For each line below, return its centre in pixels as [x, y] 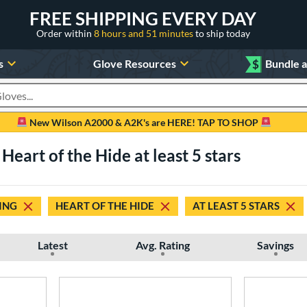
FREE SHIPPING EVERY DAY [143, 18]
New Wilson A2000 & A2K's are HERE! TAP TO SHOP [144, 122]
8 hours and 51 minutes [144, 33]
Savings [276, 245]
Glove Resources [134, 63]
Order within [65, 33]
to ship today [222, 33]
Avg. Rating [162, 245]
